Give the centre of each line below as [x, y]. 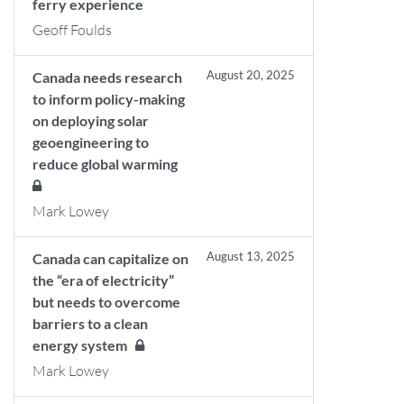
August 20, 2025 [251, 75]
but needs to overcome [106, 302]
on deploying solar [91, 120]
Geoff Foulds [72, 30]
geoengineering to [91, 142]
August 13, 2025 [251, 256]
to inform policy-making [109, 99]
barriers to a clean [90, 323]
